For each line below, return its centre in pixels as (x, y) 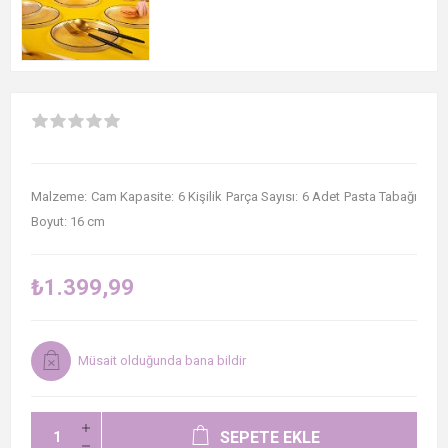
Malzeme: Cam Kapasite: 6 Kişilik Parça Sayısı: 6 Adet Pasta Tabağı (224, 197)
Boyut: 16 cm (68, 222)
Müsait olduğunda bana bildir (162, 361)
